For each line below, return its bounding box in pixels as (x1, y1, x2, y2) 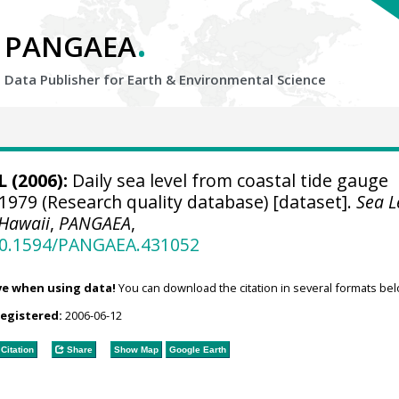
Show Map (113, 344, 159, 354)
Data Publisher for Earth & (4, 70, 179, 88)
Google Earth (168, 344, 226, 354)
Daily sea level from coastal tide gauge (67, 168, 388, 192)
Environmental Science (179, 70, 326, 88)
